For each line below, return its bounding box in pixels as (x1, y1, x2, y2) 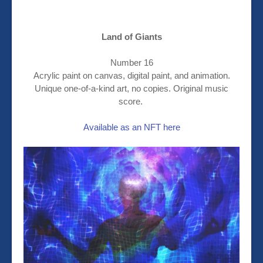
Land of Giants (101, 32, 162, 42)
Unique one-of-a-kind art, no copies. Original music (35, 83, 228, 94)
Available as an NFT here (83, 122, 180, 133)
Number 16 (110, 58, 153, 68)
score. (118, 96, 145, 107)
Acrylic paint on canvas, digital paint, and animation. (33, 70, 230, 81)
